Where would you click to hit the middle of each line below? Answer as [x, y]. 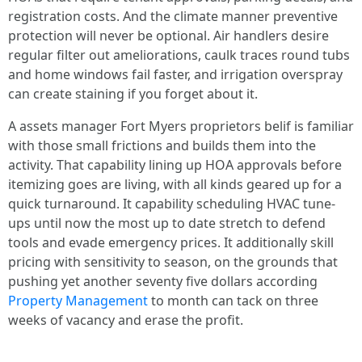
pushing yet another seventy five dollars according [163, 281]
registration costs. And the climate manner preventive [173, 16]
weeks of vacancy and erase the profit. [126, 320]
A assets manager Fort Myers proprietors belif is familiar [181, 126]
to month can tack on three [233, 301]
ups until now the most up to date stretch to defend [167, 223]
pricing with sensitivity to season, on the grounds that [173, 262]
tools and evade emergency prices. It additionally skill [171, 242]
